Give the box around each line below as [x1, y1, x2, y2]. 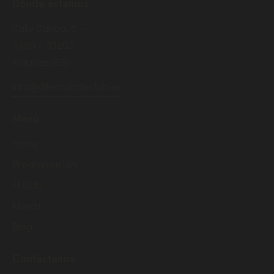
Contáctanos [12, 251, 75, 267]
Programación [12, 156, 76, 171]
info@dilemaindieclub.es [12, 78, 121, 93]
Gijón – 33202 [12, 38, 74, 53]
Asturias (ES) [12, 55, 69, 70]
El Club [12, 177, 42, 191]
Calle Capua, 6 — [12, 21, 87, 35]
